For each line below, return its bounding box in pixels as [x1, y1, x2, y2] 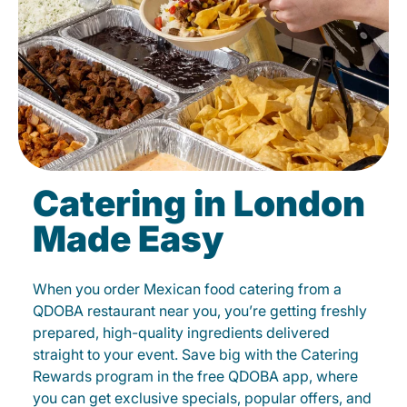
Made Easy [33, 217, 223, 261]
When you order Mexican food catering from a [33, 280, 342, 299]
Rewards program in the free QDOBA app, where [33, 367, 358, 386]
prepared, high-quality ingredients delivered [33, 323, 330, 342]
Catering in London [33, 182, 365, 225]
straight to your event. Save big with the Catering [33, 345, 359, 364]
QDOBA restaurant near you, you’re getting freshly [33, 302, 367, 321]
